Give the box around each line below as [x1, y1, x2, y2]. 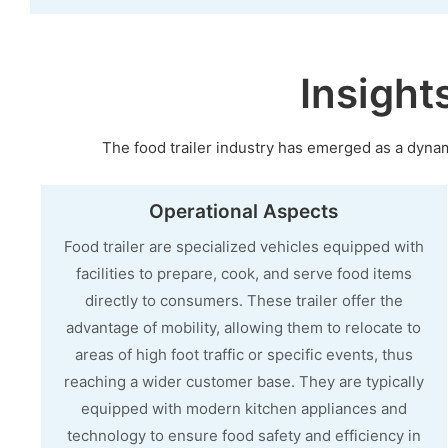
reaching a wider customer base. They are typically [63, 371, 424, 391]
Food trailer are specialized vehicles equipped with [63, 236, 424, 256]
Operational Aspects [149, 200, 339, 224]
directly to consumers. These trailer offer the [84, 290, 403, 310]
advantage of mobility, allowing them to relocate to [66, 317, 422, 337]
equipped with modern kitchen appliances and [80, 398, 407, 418]
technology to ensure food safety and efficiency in [66, 425, 421, 445]
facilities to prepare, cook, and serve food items [75, 263, 412, 283]
